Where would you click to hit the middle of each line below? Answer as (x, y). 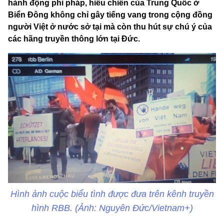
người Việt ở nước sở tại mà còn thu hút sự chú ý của (110, 27)
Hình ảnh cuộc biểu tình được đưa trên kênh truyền (112, 194)
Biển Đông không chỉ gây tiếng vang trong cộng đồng (110, 15)
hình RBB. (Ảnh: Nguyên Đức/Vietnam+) (112, 208)
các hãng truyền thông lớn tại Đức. (74, 39)
